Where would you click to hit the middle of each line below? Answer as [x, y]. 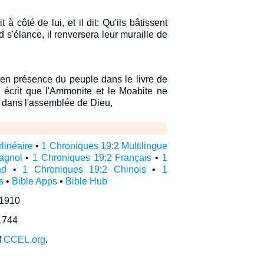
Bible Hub [86, 181]
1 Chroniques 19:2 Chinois [84, 169]
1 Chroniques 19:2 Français [92, 158]
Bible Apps [34, 181]
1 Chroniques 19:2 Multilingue [104, 146]
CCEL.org [24, 240]
